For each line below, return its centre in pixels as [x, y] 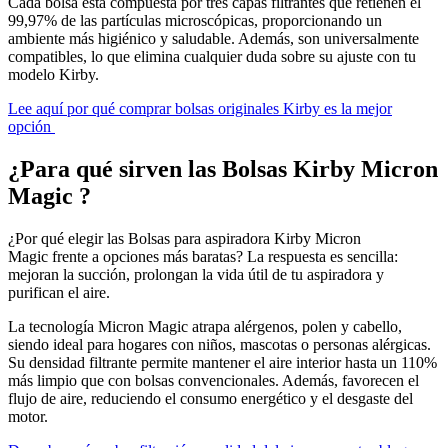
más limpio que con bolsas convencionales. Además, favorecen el [213, 380]
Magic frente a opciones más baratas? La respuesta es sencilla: [203, 256]
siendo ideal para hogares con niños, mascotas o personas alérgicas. [219, 344]
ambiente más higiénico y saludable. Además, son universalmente [213, 38]
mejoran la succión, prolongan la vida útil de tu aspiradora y [196, 274]
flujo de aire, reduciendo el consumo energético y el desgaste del [210, 398]
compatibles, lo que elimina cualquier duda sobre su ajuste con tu [212, 56]
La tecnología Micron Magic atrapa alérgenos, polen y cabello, [205, 326]
